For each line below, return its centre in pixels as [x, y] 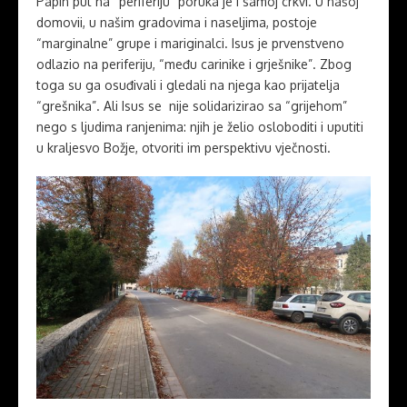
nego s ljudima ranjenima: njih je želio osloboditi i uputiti [200, 127]
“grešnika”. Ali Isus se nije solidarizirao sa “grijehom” [192, 106]
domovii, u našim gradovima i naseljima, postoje [177, 22]
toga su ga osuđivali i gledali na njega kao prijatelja [188, 85]
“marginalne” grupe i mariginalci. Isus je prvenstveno [190, 43]
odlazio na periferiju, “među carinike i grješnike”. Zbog [194, 64]
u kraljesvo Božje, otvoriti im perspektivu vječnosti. [184, 148]
